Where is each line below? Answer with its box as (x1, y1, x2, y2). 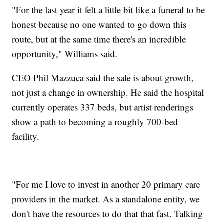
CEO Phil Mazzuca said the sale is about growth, (12, 71, 194, 84)
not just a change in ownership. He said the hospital (12, 86, 204, 99)
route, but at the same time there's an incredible (12, 33, 186, 45)
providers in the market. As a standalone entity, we (12, 193, 200, 205)
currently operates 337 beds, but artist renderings (12, 101, 194, 113)
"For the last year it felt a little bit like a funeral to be (12, 3, 205, 16)
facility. (12, 130, 40, 143)
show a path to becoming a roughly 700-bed (12, 115, 178, 128)
